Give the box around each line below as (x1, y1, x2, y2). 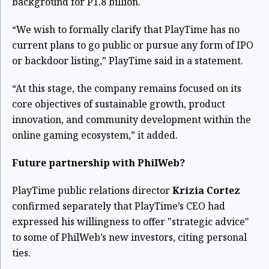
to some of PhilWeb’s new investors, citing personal (12, 231, 247, 244)
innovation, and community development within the (12, 113, 251, 127)
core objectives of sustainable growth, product (12, 97, 225, 111)
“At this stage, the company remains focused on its (12, 82, 241, 95)
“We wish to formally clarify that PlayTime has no (12, 23, 240, 37)
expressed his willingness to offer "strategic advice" (12, 215, 249, 229)
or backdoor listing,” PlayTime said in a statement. (12, 54, 246, 68)
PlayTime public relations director (12, 184, 172, 198)
